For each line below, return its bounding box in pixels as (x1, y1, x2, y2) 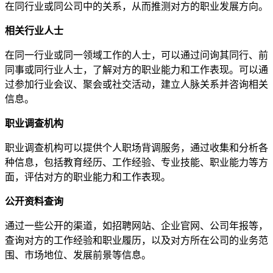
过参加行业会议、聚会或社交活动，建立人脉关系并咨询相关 (5, 79, 268, 90)
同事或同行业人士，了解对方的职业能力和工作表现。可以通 (5, 64, 268, 75)
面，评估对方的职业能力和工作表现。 (5, 171, 171, 182)
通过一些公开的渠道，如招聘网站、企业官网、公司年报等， (5, 220, 268, 231)
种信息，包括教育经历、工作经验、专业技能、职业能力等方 (5, 157, 268, 168)
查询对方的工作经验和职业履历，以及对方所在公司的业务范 (5, 235, 268, 246)
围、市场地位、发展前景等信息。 (5, 249, 151, 260)
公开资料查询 (5, 196, 63, 207)
